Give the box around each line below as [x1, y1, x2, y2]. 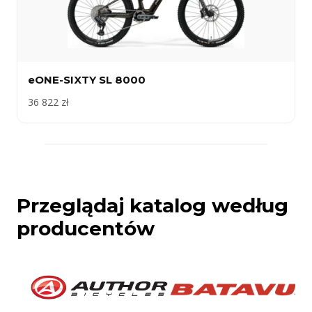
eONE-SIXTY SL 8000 [28, 73, 146, 87]
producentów [17, 217, 155, 241]
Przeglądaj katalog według [17, 194, 288, 218]
